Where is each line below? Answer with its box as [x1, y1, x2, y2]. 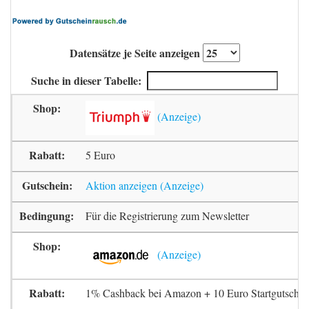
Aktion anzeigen [86, 178, 157, 192]
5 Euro [86, 148, 115, 162]
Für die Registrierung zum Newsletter [86, 208, 249, 223]
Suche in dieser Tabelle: [31, 72, 141, 88]
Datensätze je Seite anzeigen [69, 45, 203, 61]
